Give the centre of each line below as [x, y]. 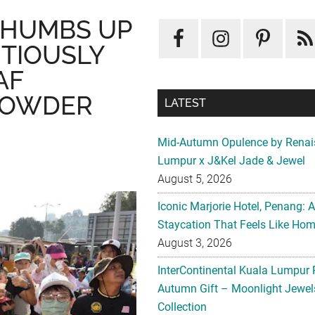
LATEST [185, 103]
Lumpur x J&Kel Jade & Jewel [231, 161]
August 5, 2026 [195, 179]
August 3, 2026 [195, 243]
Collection [182, 307]
